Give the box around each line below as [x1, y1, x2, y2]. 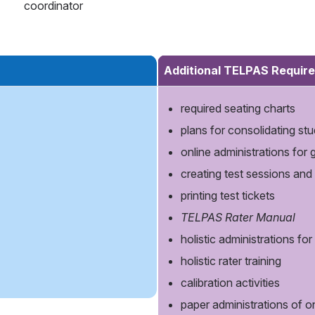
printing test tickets [181, 188, 275, 203]
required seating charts [181, 101, 295, 116]
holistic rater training [181, 254, 281, 269]
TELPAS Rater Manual [181, 210, 295, 225]
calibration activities [181, 276, 280, 290]
